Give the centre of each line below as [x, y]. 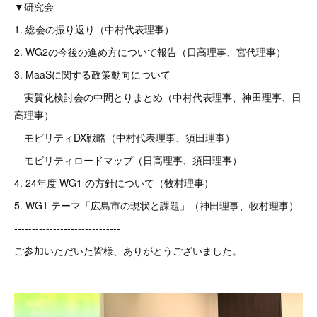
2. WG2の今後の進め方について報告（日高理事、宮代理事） [150, 52]
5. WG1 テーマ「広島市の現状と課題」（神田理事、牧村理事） [156, 205]
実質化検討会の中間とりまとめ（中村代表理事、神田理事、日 [158, 97]
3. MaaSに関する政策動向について [92, 74]
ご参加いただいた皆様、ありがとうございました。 [128, 250]
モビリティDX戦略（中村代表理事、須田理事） [125, 137]
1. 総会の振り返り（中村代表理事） [94, 29]
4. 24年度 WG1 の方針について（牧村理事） [114, 183]
